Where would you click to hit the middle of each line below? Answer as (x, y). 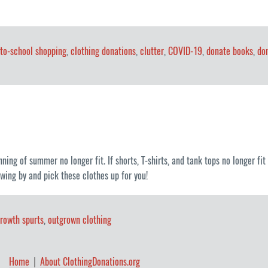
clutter (152, 51)
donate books (230, 51)
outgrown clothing (80, 220)
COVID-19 (185, 51)
